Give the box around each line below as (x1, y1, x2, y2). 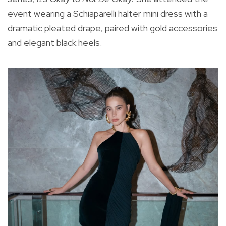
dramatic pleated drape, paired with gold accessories (8, 22, 217, 34)
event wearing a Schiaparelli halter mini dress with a (8, 8, 208, 20)
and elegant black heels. (8, 37, 102, 49)
